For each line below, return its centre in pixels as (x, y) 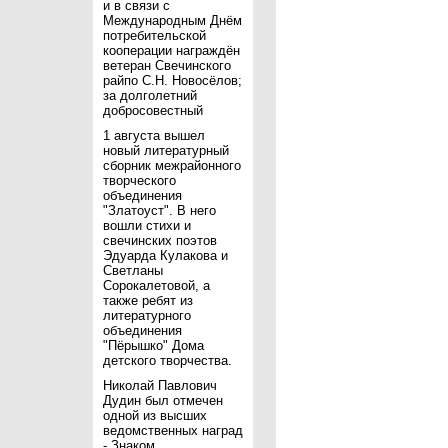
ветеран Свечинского (167, 65)
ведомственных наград (173, 430)
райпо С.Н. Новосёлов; (172, 80)
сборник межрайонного (172, 165)
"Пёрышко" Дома (153, 345)
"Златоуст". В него (159, 210)
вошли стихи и (147, 225)
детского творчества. (167, 360)
